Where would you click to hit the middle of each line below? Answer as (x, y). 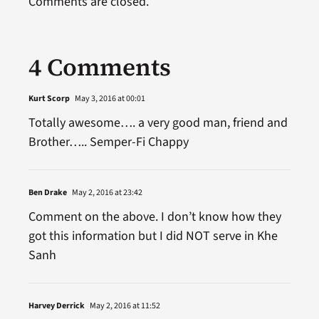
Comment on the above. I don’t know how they (155, 216)
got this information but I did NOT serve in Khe (153, 236)
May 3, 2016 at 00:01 (109, 98)
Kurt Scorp (49, 98)
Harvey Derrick (56, 305)
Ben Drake (47, 192)
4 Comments (99, 67)
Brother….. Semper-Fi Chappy (108, 142)
